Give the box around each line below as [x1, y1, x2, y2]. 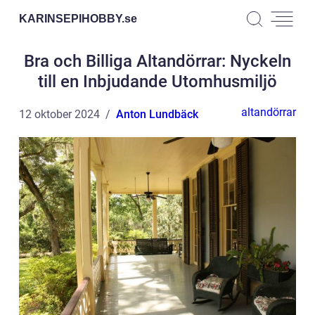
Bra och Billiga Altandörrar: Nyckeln [24, 51, 291, 71]
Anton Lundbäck [116, 108, 198, 121]
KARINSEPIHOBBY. [19, 12, 124, 25]
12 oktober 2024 [19, 108, 100, 121]
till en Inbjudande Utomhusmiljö [38, 72, 277, 91]
